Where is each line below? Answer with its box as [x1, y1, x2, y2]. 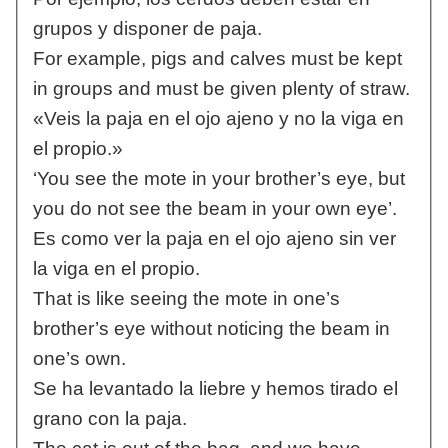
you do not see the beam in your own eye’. [32, 198, 397, 220]
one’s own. [32, 348, 126, 370]
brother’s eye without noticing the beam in [32, 318, 390, 340]
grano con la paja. [32, 408, 187, 430]
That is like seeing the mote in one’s [32, 288, 340, 310]
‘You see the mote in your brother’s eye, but [32, 168, 405, 190]
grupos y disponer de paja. [32, 18, 262, 40]
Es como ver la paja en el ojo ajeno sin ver [32, 228, 396, 250]
